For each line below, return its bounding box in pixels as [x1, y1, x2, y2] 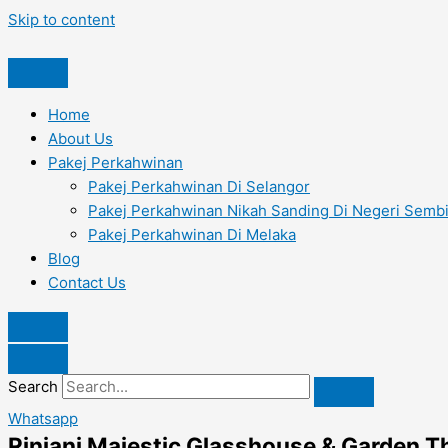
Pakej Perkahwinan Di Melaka [88, 225, 296, 244]
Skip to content [8, 10, 115, 29]
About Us [48, 129, 113, 148]
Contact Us [48, 273, 126, 292]
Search [8, 377, 58, 396]
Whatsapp [8, 409, 78, 428]
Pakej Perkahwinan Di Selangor [88, 177, 310, 196]
